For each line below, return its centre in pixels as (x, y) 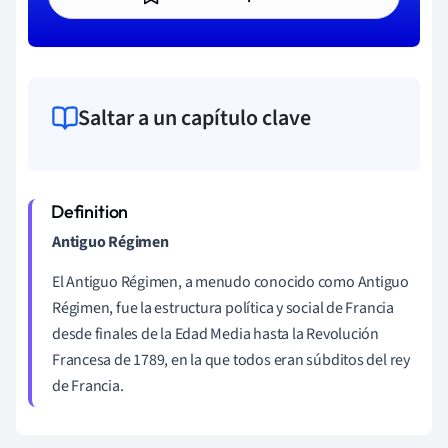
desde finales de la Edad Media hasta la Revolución (215, 333)
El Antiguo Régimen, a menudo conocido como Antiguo (230, 281)
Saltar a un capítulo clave (194, 117)
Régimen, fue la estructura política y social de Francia (223, 307)
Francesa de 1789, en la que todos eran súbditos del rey (231, 359)
